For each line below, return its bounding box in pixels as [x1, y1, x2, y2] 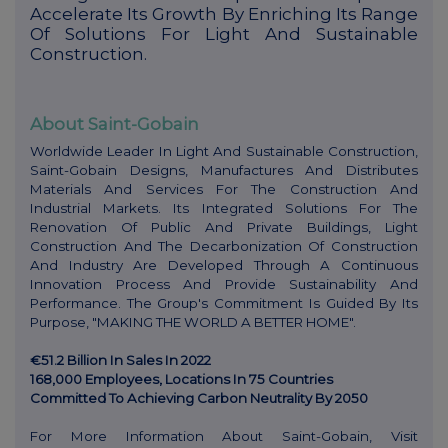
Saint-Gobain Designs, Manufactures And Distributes [30, 161, 418, 178]
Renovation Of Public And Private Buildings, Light [30, 218, 418, 235]
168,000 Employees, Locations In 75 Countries [30, 370, 333, 387]
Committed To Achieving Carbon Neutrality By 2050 [30, 389, 368, 406]
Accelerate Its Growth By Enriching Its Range [30, 4, 418, 25]
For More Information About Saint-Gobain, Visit [30, 427, 418, 444]
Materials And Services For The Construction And [30, 180, 418, 197]
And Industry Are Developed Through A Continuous [30, 256, 418, 273]
